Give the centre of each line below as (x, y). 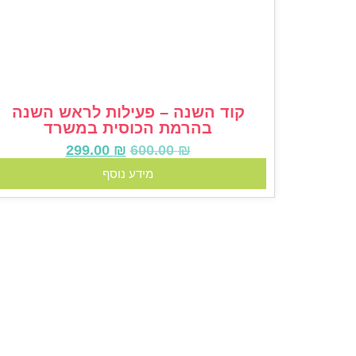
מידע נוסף (128, 174)
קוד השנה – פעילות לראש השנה (128, 112)
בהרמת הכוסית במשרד (128, 128)
